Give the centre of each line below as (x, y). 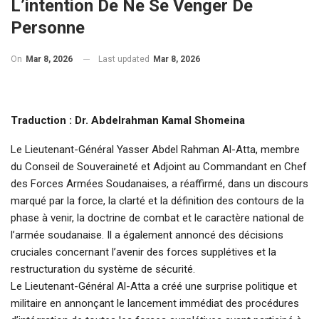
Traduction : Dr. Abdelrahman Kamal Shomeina (128, 121)
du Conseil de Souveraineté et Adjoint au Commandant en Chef (159, 167)
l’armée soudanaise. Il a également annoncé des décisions (147, 235)
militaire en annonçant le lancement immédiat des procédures (155, 304)
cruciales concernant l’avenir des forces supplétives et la (143, 252)
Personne (48, 28)
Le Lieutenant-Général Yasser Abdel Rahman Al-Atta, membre (155, 150)
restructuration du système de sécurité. (103, 270)
